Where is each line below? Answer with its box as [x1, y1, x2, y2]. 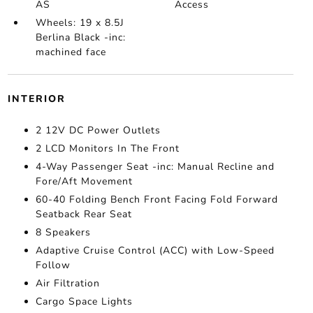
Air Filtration [35, 277, 100, 290]
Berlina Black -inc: [35, 31, 126, 44]
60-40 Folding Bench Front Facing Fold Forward [35, 193, 278, 206]
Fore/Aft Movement [35, 175, 133, 188]
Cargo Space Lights [35, 295, 133, 308]
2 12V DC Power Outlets [35, 124, 161, 137]
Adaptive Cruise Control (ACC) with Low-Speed [35, 244, 275, 257]
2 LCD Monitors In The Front [35, 142, 180, 155]
